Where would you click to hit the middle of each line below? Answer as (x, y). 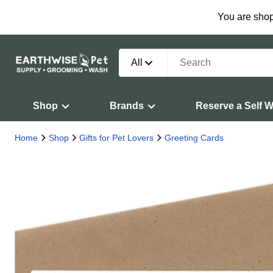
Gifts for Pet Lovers (116, 138)
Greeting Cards (194, 138)
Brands (127, 106)
